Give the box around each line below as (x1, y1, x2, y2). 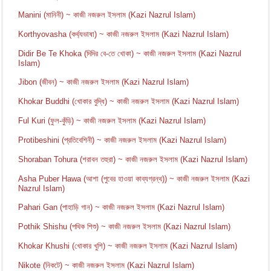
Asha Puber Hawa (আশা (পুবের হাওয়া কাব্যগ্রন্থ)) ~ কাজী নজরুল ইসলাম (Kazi (18, 174, 250, 183)
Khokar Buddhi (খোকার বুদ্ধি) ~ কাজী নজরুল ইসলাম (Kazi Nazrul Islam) (18, 96, 240, 106)
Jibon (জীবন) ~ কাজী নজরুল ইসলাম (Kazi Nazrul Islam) (18, 77, 189, 87)
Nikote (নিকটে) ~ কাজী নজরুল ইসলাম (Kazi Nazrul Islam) (18, 260, 195, 270)
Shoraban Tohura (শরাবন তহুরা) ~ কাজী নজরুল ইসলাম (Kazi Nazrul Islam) (18, 154, 248, 164)
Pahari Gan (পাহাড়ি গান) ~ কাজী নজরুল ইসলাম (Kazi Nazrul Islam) (18, 202, 225, 212)
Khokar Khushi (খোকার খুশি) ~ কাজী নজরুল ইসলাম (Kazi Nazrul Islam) (18, 241, 238, 250)
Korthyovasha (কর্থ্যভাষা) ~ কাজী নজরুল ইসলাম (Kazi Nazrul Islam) (18, 29, 229, 39)
